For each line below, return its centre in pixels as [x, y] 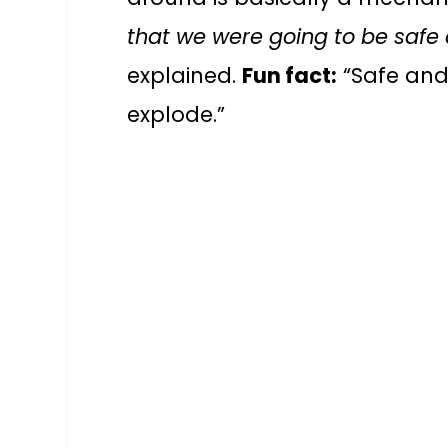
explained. [185, 76]
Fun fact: [290, 76]
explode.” [176, 115]
